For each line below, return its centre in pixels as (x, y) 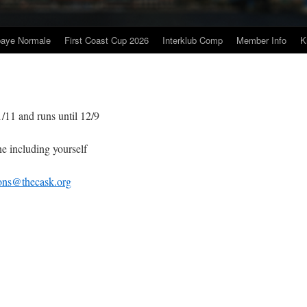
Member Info (261, 40)
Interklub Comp (193, 40)
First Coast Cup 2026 (107, 40)
